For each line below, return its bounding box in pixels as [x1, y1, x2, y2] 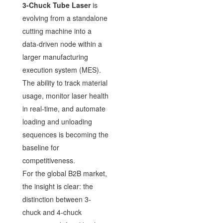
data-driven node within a [22, 38, 102, 49]
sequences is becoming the [22, 129, 109, 139]
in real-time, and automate [22, 103, 106, 113]
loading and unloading [22, 116, 92, 126]
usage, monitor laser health [22, 90, 109, 101]
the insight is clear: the [22, 181, 93, 191]
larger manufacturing [22, 51, 88, 62]
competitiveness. [22, 155, 75, 165]
